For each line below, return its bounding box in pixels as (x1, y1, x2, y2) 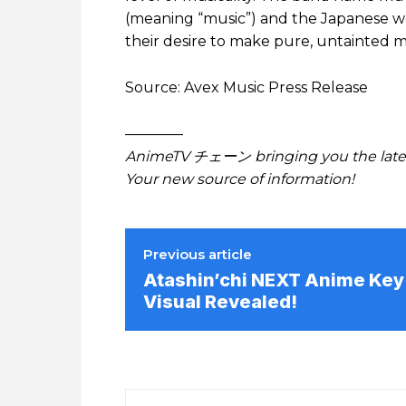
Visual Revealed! (143, 291, 297, 314)
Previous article (143, 246, 252, 264)
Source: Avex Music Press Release (125, 79, 368, 97)
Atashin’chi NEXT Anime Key (143, 269, 404, 292)
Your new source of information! (125, 170, 354, 188)
